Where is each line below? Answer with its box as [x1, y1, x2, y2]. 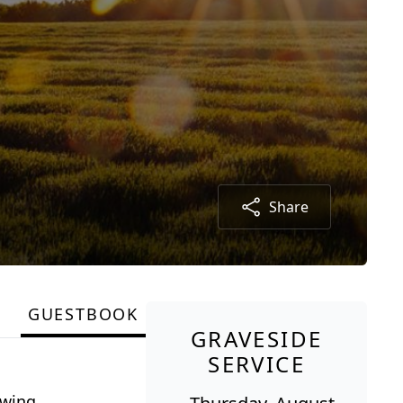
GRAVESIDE [190, 323, 323, 354]
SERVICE [208, 348, 305, 379]
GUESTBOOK [27, 302, 139, 325]
